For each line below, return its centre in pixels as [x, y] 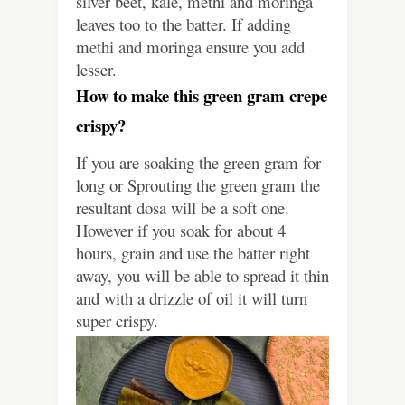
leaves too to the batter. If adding [184, 24]
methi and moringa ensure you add [190, 46]
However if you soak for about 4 [181, 230]
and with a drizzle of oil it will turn [192, 297]
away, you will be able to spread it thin [202, 275]
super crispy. [117, 320]
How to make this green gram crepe [202, 95]
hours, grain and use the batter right [193, 252]
